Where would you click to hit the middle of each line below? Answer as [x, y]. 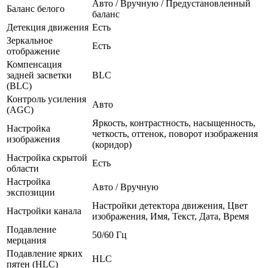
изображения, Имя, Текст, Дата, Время [170, 216]
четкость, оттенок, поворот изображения [175, 133]
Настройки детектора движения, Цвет [170, 205]
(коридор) [112, 144]
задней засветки [39, 75]
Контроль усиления [46, 99]
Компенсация [34, 64]
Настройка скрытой [47, 157]
